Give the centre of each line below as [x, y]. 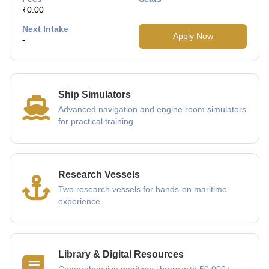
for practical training [96, 122]
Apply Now [193, 36]
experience [79, 201]
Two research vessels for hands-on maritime [143, 189]
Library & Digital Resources [121, 255]
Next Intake [45, 29]
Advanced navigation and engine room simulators [152, 110]
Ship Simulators [95, 95]
